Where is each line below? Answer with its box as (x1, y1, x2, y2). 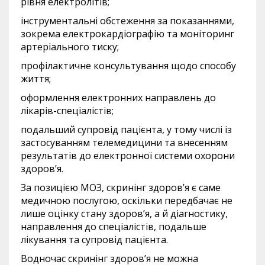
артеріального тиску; (21, 40, 119, 54)
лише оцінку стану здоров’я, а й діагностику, (21, 207, 228, 221)
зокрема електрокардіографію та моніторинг (21, 27, 234, 41)
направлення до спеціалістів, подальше (21, 220, 206, 234)
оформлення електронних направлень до (21, 91, 216, 105)
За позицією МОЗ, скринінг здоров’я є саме (21, 181, 221, 195)
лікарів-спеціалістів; (21, 104, 114, 118)
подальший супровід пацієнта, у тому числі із (21, 123, 232, 137)
